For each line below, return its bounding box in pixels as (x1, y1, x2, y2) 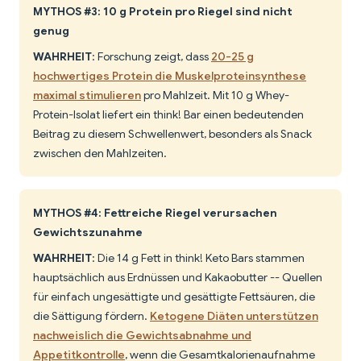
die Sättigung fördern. (33, 309, 150, 324)
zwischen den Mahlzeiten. (33, 146, 167, 161)
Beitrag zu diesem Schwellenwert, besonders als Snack (33, 127, 312, 142)
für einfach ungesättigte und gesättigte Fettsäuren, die (33, 289, 315, 305)
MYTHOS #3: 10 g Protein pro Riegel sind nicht (33, 4, 293, 19)
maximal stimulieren (33, 88, 141, 103)
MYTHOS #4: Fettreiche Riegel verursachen (33, 205, 277, 221)
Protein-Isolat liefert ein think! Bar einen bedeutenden (33, 107, 304, 122)
